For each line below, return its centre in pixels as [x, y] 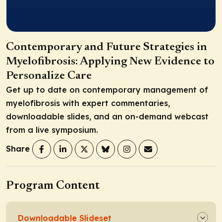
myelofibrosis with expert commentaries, [88, 103]
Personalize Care [49, 76]
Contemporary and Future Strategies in [107, 47]
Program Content [53, 186]
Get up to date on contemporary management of [107, 89]
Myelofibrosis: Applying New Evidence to [110, 61]
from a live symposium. [52, 130]
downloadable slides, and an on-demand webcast [107, 116]
